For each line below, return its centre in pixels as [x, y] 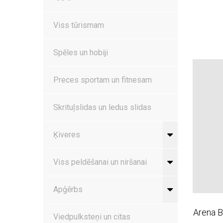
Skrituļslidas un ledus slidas [102, 107]
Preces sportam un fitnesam [103, 80]
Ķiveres [67, 134]
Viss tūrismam [79, 25]
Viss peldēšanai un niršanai [100, 162]
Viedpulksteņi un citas [92, 217]
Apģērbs [68, 189]
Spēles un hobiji [81, 52]
